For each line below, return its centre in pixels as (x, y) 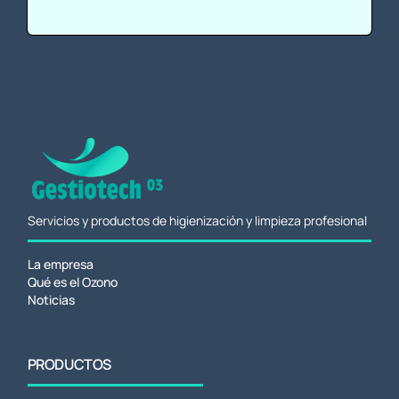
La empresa (60, 265)
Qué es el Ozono (72, 282)
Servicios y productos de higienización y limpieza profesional (197, 221)
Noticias (51, 300)
